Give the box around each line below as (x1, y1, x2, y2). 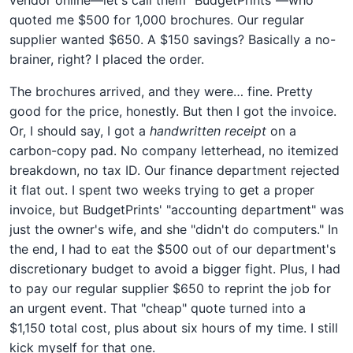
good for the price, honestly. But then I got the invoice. (9, 102, 336, 119)
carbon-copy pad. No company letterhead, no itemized (9, 142, 339, 158)
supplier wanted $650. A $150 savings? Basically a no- (9, 31, 336, 47)
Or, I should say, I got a (9, 122, 150, 139)
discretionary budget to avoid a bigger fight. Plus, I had (9, 260, 340, 277)
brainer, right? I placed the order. (9, 50, 204, 67)
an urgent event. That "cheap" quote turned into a (9, 299, 306, 316)
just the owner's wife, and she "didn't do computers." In (9, 221, 338, 237)
